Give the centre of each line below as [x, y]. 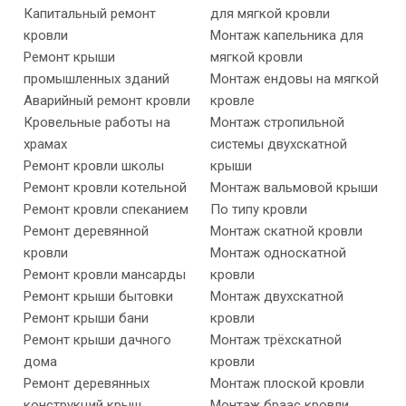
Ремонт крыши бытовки [98, 297]
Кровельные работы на [97, 123]
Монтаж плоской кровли [287, 384]
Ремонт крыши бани [86, 319]
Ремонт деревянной [86, 232]
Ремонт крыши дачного [97, 340]
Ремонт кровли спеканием [106, 210]
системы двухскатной [278, 145]
